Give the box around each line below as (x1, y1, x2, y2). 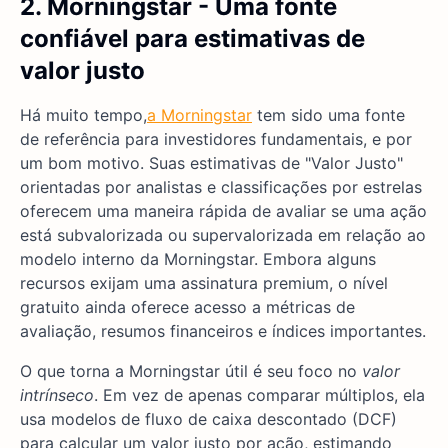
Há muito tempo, (20, 105, 147, 126)
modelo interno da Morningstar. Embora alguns (20, 249, 376, 270)
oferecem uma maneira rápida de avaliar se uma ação (20, 201, 427, 222)
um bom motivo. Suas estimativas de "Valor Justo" (20, 153, 403, 174)
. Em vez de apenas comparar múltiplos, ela (94, 385, 425, 406)
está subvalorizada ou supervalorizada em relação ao (20, 225, 426, 246)
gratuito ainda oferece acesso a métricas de (20, 297, 355, 318)
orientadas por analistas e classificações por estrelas (20, 177, 422, 198)
